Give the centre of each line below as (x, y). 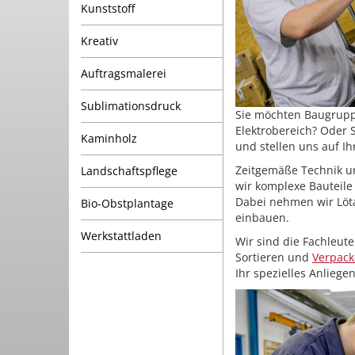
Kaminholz (109, 138)
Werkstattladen (121, 236)
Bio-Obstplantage (127, 203)
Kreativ (99, 41)
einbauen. (262, 218)
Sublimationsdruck (131, 106)
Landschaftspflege (129, 171)
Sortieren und (274, 257)
